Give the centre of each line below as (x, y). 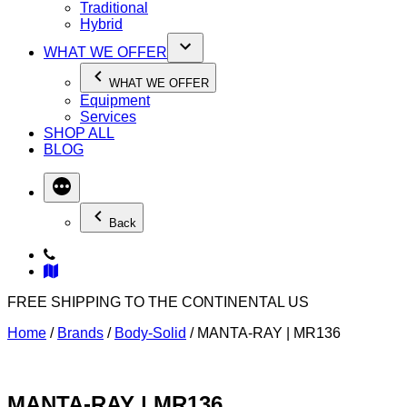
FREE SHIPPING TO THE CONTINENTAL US (158, 302)
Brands (80, 333)
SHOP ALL (79, 133)
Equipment (115, 100)
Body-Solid (150, 333)
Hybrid (101, 24)
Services (108, 116)
